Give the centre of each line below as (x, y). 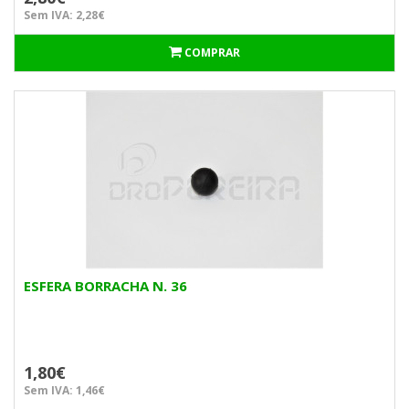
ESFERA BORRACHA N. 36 (105, 286)
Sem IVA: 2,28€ (64, 15)
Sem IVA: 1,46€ (64, 390)
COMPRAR (212, 52)
